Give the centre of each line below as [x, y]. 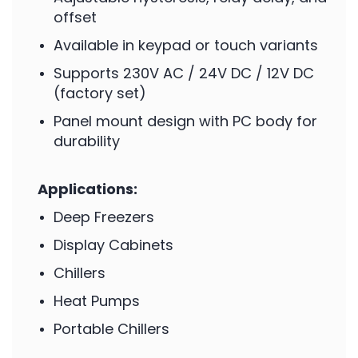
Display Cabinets [113, 245]
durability [87, 141]
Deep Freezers [104, 217]
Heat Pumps [97, 301]
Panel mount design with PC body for [185, 121]
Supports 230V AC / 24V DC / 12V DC [184, 73]
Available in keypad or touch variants [186, 45]
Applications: [88, 189]
